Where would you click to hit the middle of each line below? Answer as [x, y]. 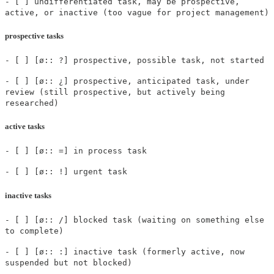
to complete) [34, 231]
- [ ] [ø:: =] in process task [76, 151]
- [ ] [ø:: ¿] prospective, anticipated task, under [127, 81]
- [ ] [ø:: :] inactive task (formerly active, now [125, 251]
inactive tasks [28, 195]
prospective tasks [34, 35]
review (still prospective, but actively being [115, 92]
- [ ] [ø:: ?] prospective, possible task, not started [135, 61]
